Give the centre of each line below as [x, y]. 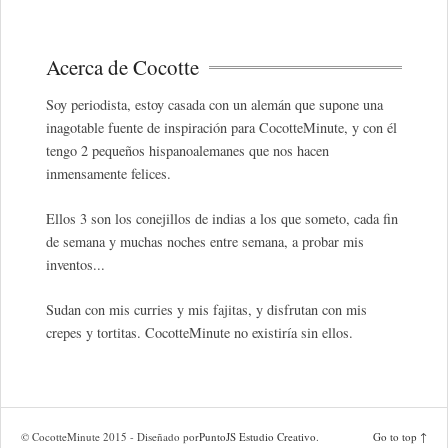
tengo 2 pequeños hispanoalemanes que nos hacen [187, 151]
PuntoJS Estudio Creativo [257, 436]
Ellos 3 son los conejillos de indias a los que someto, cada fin [222, 218]
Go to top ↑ [400, 436]
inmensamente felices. [108, 174]
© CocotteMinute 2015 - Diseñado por [110, 436]
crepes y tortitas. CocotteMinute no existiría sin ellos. [199, 332]
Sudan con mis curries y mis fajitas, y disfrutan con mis [206, 309]
